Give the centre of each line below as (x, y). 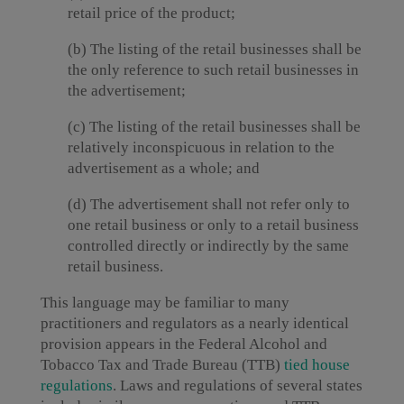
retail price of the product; (151, 13)
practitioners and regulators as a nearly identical (194, 323)
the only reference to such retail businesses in (213, 70)
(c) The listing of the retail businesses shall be (214, 127)
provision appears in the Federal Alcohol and (184, 344)
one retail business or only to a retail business (213, 225)
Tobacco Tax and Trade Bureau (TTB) (162, 365)
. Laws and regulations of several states (237, 386)
